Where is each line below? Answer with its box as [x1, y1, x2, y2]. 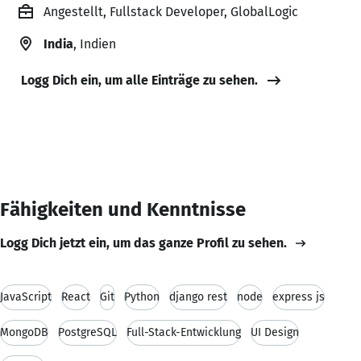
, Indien [73, 35, 116, 52]
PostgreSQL [58, 325, 117, 339]
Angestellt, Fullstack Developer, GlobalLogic [44, 3, 298, 19]
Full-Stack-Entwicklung [127, 325, 241, 339]
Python [124, 289, 160, 304]
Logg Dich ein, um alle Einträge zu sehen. [21, 72, 258, 88]
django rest [169, 289, 227, 304]
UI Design [251, 325, 299, 339]
